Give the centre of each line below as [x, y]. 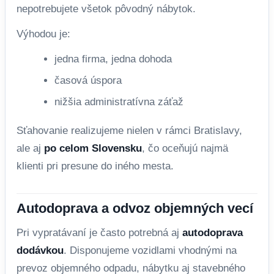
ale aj [30, 148]
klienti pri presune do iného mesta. [95, 166]
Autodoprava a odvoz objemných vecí [135, 208]
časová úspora [88, 80]
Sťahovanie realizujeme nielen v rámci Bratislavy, [129, 130]
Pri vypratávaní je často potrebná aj [99, 232]
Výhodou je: [43, 34]
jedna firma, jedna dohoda [113, 59]
